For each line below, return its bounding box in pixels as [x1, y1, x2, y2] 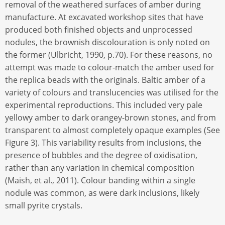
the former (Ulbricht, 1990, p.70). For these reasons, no [5, 49, 212, 60]
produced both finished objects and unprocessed [5, 24, 192, 35]
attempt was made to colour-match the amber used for [5, 61, 214, 73]
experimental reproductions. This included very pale [5, 99, 202, 110]
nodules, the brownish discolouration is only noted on [5, 36, 210, 48]
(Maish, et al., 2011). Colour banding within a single [5, 174, 195, 186]
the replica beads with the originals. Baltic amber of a [5, 74, 205, 85]
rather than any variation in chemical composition [5, 162, 194, 173]
